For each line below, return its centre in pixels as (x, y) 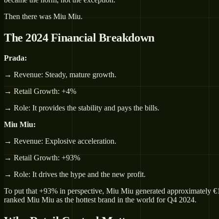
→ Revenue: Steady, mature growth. (60, 75)
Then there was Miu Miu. (43, 16)
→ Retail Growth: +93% (42, 158)
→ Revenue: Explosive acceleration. (60, 141)
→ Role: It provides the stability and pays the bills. (82, 108)
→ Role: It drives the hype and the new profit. (75, 175)
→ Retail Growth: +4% (40, 91)
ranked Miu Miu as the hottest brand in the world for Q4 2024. (100, 200)
